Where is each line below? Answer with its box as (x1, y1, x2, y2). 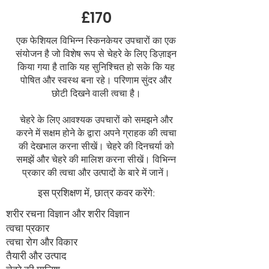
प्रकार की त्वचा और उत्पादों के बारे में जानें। (22, 167, 170, 178)
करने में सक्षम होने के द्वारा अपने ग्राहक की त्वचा (16, 127, 177, 139)
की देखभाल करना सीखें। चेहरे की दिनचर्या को (18, 141, 174, 152)
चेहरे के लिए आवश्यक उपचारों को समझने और (19, 114, 173, 125)
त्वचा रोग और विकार (6, 236, 77, 248)
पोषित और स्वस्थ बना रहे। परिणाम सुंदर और (20, 74, 172, 86)
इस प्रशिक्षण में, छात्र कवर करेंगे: (37, 187, 155, 199)
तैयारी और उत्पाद (6, 250, 67, 262)
